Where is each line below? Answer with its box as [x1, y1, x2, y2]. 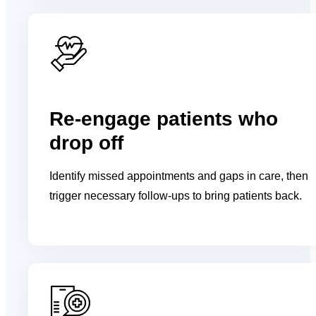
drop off [49, 131, 124, 154]
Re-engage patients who [49, 107, 279, 130]
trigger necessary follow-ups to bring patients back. [49, 189, 303, 202]
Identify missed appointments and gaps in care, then [49, 169, 309, 182]
